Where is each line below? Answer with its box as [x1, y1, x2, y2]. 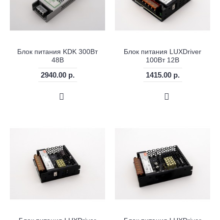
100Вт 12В [146, 56, 179, 64]
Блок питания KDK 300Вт [17, 48, 98, 56]
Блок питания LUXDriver [124, 48, 201, 56]
